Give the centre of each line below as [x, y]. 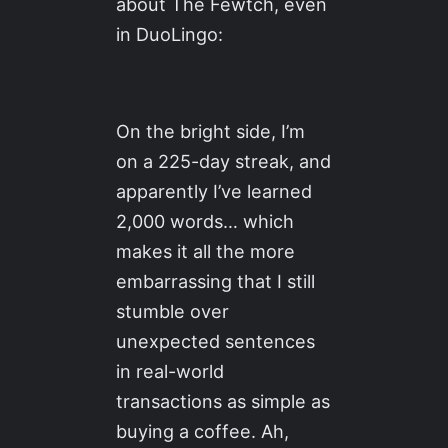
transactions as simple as [223, 400]
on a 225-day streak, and [224, 160]
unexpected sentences [216, 340]
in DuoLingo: [170, 34]
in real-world [170, 370]
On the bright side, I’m [211, 130]
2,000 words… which [205, 220]
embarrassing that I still [216, 280]
